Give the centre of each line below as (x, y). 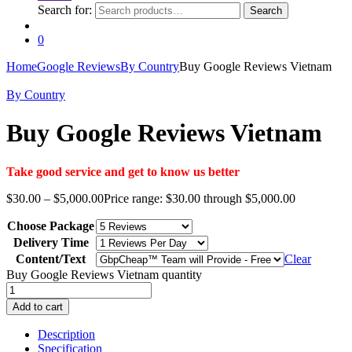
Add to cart (38, 306)
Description (66, 334)
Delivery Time (51, 242)
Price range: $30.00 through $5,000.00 (200, 198)
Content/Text (51, 258)
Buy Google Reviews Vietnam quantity (104, 274)
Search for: (65, 10)
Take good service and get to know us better (123, 171)
